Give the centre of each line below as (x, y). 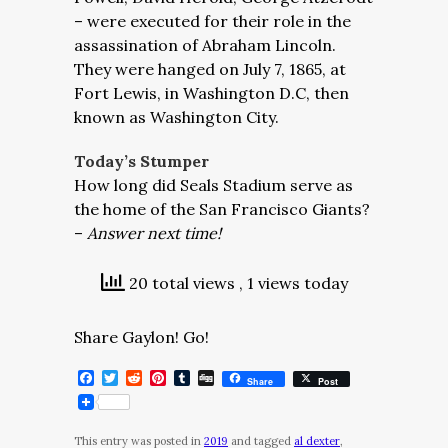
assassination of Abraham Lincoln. (205, 45)
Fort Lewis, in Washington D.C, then (211, 93)
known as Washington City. (176, 117)
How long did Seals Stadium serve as (213, 185)
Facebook (130, 378)
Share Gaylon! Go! (141, 337)
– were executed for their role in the (212, 21)
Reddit (167, 378)
